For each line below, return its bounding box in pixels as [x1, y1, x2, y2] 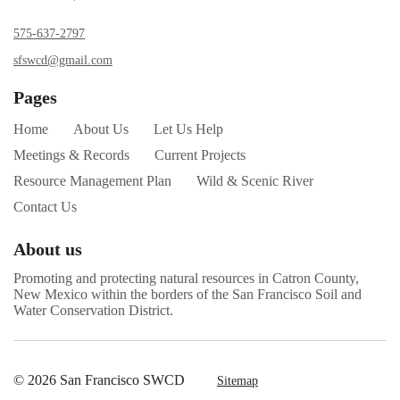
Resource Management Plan [13, 172, 171, 188]
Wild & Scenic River [196, 172, 313, 188]
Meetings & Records [13, 146, 129, 162]
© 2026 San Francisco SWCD [13, 371, 185, 387]
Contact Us [13, 198, 77, 214]
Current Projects [154, 146, 246, 162]
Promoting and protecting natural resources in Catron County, [13, 270, 359, 286]
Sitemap [217, 372, 258, 387]
